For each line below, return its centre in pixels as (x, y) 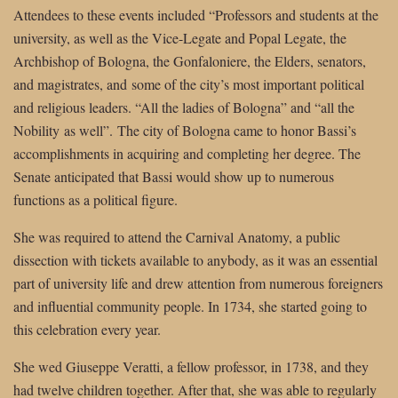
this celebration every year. (87, 330)
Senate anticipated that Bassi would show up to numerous (174, 177)
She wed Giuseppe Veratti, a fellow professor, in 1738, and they (191, 367)
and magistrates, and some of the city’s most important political (189, 84)
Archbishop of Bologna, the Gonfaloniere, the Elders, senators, (190, 61)
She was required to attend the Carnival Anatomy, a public (177, 237)
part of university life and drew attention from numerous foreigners (198, 283)
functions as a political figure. (96, 200)
